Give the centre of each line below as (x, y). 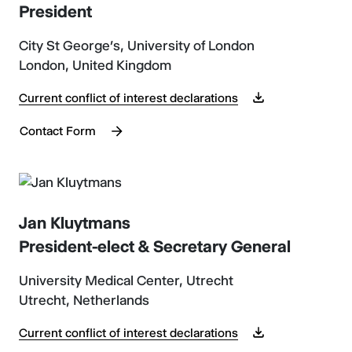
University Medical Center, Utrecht (126, 280)
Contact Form (58, 130)
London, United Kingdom (95, 65)
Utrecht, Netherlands (84, 300)
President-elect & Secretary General (155, 246)
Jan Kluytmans (75, 222)
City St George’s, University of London (137, 46)
